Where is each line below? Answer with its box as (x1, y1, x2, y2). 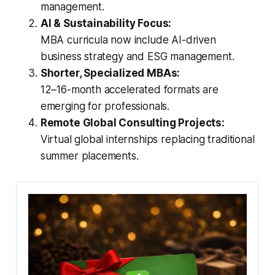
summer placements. (40, 149, 139, 162)
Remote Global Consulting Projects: (40, 116, 225, 129)
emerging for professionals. (40, 99, 170, 112)
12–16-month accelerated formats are (40, 83, 219, 96)
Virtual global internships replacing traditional (40, 133, 255, 145)
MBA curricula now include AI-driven (40, 33, 216, 46)
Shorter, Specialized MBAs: (40, 66, 180, 79)
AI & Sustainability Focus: (40, 17, 172, 29)
